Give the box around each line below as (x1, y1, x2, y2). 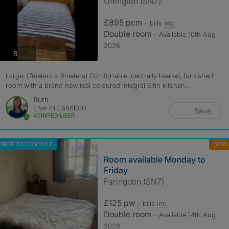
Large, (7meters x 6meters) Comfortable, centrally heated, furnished (5, 72, 213, 80)
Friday (103, 165, 128, 175)
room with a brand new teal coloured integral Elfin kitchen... (5, 81, 190, 89)
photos (17, 48, 40, 57)
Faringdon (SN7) (103, 176, 164, 187)
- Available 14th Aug (153, 211, 216, 219)
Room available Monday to (103, 154, 205, 165)
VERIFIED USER (33, 112, 75, 119)
